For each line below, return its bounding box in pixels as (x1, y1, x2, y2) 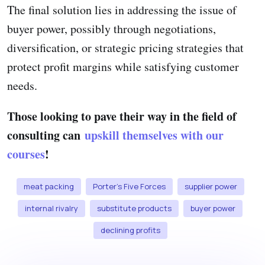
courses (7, 145, 45, 163)
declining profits (100, 224, 160, 235)
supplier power (184, 180, 237, 192)
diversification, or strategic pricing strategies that (7, 39, 244, 56)
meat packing (23, 180, 74, 192)
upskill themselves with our (85, 126, 224, 144)
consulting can (7, 126, 85, 144)
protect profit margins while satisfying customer (7, 58, 239, 75)
